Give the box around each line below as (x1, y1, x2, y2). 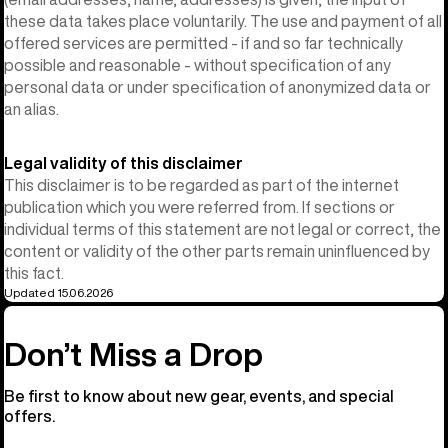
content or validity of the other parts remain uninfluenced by (4, 242, 430, 259)
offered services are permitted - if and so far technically (4, 34, 403, 51)
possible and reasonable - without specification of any (4, 56, 391, 73)
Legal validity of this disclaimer (4, 154, 243, 171)
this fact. (4, 264, 64, 281)
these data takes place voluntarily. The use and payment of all (4, 12, 442, 29)
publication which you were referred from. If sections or (4, 198, 395, 215)
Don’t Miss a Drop (4, 337, 263, 370)
